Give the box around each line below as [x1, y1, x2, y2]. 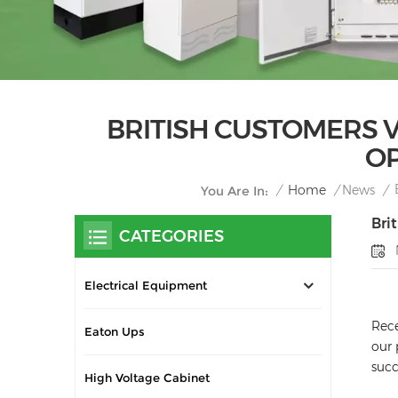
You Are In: [201, 182, 268, 199]
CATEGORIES [119, 227, 224, 246]
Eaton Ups [84, 324, 145, 338]
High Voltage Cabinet [84, 370, 210, 385]
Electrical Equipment [84, 278, 207, 292]
